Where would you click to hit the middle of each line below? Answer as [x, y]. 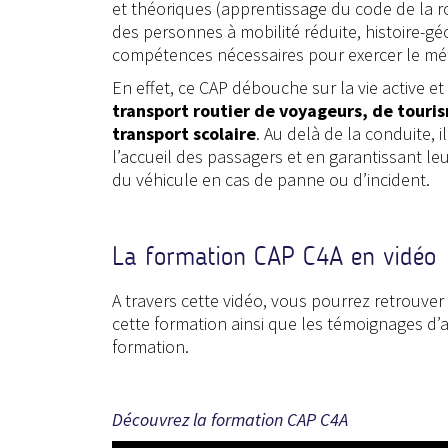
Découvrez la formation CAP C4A [230, 419]
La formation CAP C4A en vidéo [274, 256]
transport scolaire [184, 133]
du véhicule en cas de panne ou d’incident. [271, 179]
